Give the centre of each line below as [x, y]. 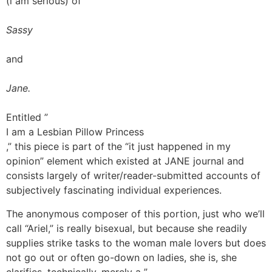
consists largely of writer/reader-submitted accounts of [133, 176]
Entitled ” [27, 117]
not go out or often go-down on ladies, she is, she [121, 257]
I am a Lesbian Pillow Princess [75, 132]
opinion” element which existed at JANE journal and [125, 161]
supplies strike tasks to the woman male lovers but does [136, 243]
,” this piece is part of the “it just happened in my [118, 147]
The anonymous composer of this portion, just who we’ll [135, 213]
